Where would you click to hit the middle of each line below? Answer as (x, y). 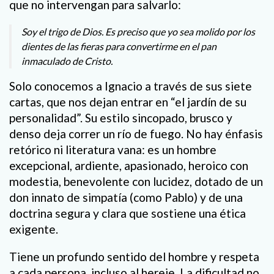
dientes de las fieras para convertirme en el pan (119, 46)
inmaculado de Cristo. (67, 61)
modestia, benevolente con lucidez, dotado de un (136, 181)
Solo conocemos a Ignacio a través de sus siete (131, 86)
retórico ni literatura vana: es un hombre (113, 149)
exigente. (34, 229)
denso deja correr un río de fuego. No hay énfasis (136, 133)
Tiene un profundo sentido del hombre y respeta (134, 257)
